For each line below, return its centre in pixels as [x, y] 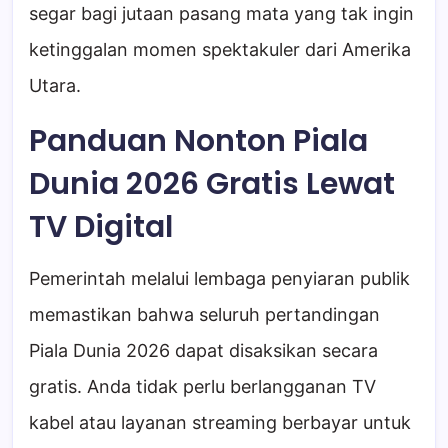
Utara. [55, 86]
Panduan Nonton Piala [198, 141]
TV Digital [101, 227]
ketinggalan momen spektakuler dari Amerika [220, 50]
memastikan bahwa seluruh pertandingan [204, 315]
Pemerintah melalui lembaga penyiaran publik [219, 279]
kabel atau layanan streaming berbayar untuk [220, 423]
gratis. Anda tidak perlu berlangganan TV [202, 387]
